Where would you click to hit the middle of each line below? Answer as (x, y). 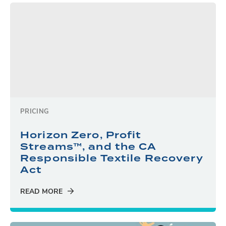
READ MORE (41, 192)
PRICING (35, 111)
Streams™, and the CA (88, 146)
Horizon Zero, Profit (81, 135)
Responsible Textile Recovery (111, 158)
